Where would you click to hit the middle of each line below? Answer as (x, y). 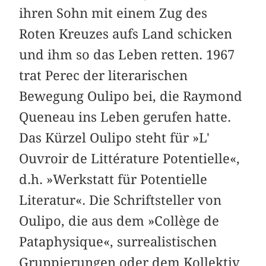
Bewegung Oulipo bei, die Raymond (131, 96)
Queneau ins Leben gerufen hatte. (125, 117)
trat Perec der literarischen (104, 76)
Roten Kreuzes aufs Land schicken (126, 34)
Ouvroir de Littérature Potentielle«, (130, 159)
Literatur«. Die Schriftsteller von (121, 200)
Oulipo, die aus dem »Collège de (119, 221)
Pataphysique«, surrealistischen (118, 242)
